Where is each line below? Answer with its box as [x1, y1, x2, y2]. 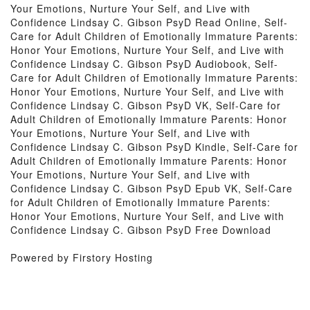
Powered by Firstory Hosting [10, 250, 153, 264]
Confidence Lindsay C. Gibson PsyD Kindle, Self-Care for [10, 140, 298, 154]
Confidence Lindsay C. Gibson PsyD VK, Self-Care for [10, 98, 281, 112]
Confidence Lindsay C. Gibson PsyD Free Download [10, 223, 271, 237]
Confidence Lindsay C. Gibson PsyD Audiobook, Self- [10, 57, 278, 71]
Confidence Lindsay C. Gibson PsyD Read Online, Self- [10, 15, 288, 29]
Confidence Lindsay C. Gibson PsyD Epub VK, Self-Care [10, 181, 293, 195]
